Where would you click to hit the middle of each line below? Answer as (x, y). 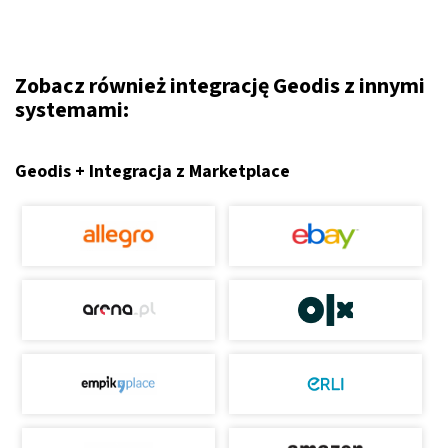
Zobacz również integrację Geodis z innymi (220, 86)
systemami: (72, 110)
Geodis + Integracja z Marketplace (152, 171)
